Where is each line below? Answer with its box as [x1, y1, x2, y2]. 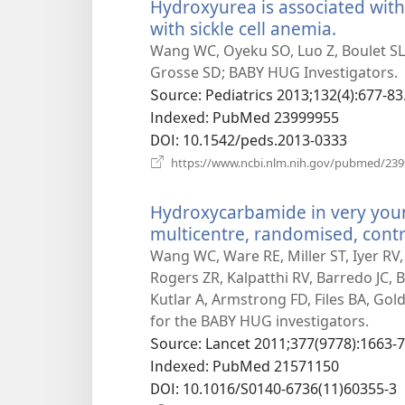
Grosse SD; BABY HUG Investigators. [150, 62, 398, 83]
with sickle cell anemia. [150, 16, 336, 42]
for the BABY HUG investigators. [150, 311, 369, 332]
